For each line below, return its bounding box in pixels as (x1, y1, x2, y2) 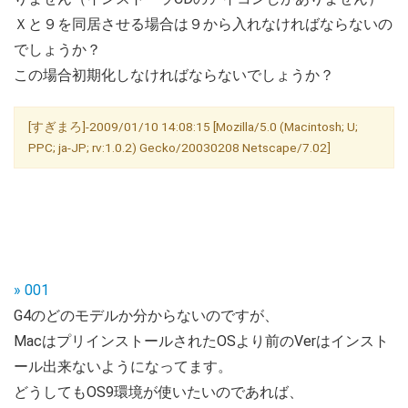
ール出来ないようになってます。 (14, 357, 232, 375)
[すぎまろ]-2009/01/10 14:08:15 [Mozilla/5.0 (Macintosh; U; (28, 118, 358, 134)
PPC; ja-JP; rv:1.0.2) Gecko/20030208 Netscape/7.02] (28, 139, 331, 155)
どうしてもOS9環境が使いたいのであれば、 (14, 382, 303, 401)
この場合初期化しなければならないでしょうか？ (14, 66, 334, 84)
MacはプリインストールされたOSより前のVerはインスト (14, 331, 389, 350)
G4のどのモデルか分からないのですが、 (14, 306, 279, 324)
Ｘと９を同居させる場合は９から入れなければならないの (14, 15, 393, 33)
